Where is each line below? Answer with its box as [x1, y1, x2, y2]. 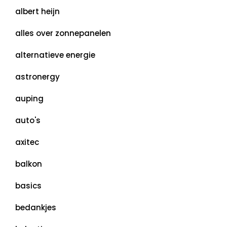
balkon [15, 159, 42, 169]
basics [15, 180, 42, 191]
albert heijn [15, 6, 60, 17]
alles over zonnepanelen [15, 28, 111, 39]
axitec [15, 137, 39, 147]
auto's [15, 115, 41, 126]
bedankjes [15, 202, 56, 213]
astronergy [15, 71, 60, 82]
